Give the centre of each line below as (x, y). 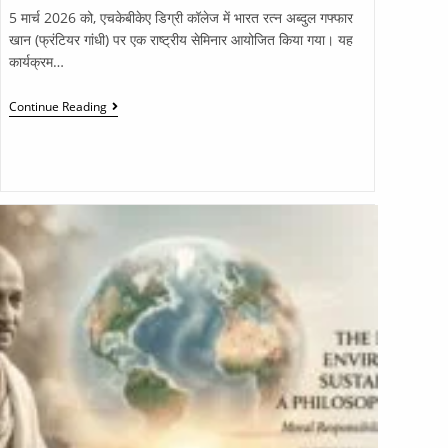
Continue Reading (57, 107)
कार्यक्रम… (36, 62)
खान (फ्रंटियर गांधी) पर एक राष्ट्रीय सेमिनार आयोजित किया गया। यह (180, 40)
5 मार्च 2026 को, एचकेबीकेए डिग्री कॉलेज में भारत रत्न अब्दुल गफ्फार (180, 18)
